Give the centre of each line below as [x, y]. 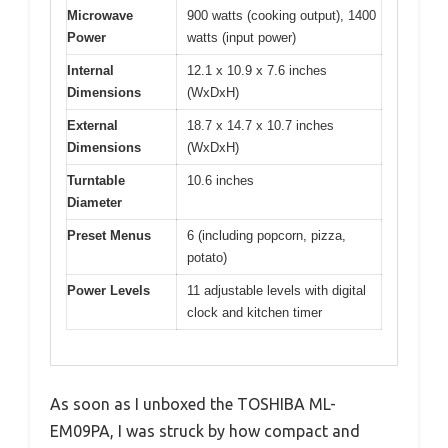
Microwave [100, 16]
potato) [207, 258]
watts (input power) [241, 38]
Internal [90, 71]
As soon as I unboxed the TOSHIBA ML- [193, 403]
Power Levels [108, 291]
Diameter [94, 203]
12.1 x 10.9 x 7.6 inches [257, 71]
